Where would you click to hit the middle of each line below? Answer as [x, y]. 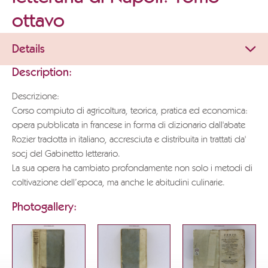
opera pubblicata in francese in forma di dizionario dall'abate [129, 126]
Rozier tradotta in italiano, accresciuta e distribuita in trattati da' [129, 140]
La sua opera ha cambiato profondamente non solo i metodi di [132, 169]
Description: [42, 72]
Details [28, 49]
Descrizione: [36, 97]
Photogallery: [44, 207]
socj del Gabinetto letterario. [66, 154]
